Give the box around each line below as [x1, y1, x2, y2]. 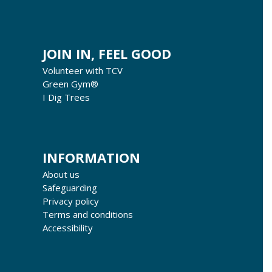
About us [42, 168, 80, 181]
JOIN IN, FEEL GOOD [42, 44, 171, 63]
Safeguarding [42, 182, 97, 194]
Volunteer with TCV [42, 64, 123, 77]
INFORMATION [42, 148, 140, 167]
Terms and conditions [42, 208, 133, 221]
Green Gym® [42, 78, 98, 90]
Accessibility [42, 222, 93, 234]
